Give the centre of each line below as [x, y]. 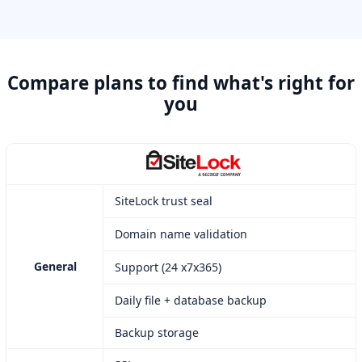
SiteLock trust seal [164, 201]
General [55, 267]
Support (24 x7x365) [168, 267]
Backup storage [157, 333]
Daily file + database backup [191, 301]
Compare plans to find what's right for [181, 83]
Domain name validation [181, 234]
